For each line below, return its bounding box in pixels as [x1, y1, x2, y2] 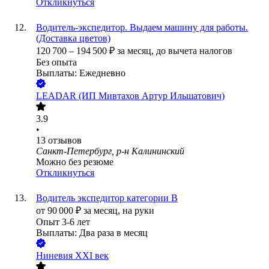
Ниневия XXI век [36, 250, 109, 261]
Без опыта [36, 57, 77, 68]
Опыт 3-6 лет [36, 217, 90, 228]
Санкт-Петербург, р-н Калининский [36, 146, 184, 157]
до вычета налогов [156, 46, 232, 56]
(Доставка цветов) [36, 33, 110, 44]
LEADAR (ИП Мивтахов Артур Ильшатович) [36, 91, 225, 101]
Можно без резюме [36, 157, 113, 168]
